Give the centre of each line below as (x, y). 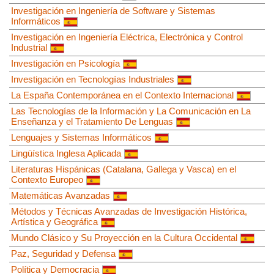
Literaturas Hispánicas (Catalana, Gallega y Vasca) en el (124, 169)
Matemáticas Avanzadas (61, 195)
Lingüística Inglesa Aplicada (66, 153)
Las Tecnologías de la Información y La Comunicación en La (131, 111)
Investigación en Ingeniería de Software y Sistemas (113, 10)
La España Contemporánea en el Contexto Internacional (122, 95)
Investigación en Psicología (65, 63)
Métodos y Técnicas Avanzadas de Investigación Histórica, (129, 211)
